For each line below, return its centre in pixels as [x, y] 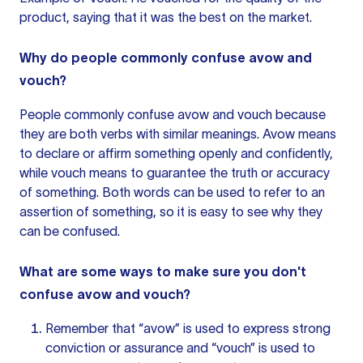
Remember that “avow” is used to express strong [188, 328]
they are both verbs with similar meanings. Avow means [178, 134]
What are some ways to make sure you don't [163, 271]
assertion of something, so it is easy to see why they [171, 211]
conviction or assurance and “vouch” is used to [180, 348]
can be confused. [70, 231]
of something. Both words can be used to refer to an [172, 192]
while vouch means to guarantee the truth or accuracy [175, 173]
